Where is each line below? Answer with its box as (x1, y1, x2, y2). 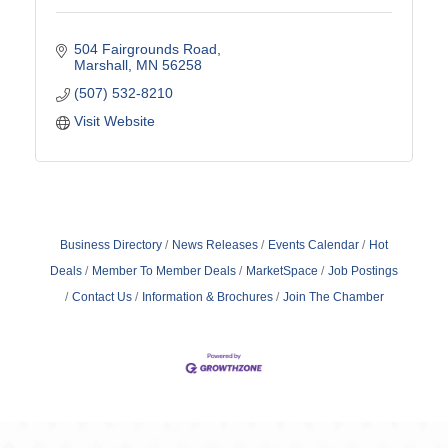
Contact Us (71, 289, 132, 304)
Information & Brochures (141, 289, 273, 304)
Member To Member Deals (92, 263, 236, 278)
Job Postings (328, 263, 398, 278)
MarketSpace (246, 263, 318, 278)
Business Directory (60, 237, 162, 252)
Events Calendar (268, 237, 359, 252)
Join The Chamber (282, 289, 384, 304)
